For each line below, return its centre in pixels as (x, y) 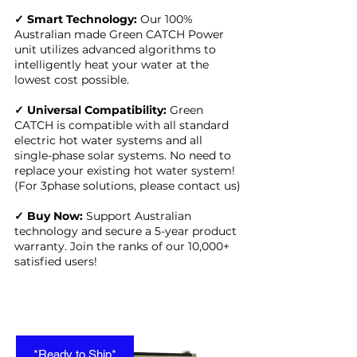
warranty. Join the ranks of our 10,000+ (122, 246)
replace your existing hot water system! (125, 171)
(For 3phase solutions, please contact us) (127, 186)
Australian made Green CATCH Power (119, 34)
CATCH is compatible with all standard (122, 125)
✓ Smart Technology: (76, 19)
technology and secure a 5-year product (126, 231)
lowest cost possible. (72, 80)
